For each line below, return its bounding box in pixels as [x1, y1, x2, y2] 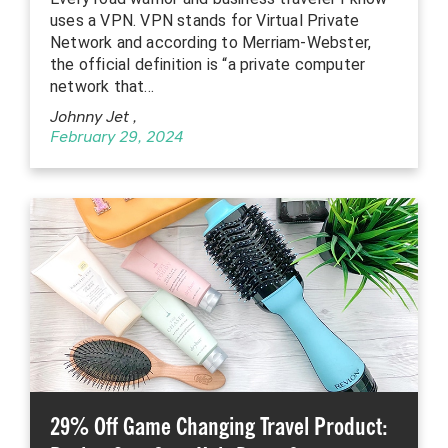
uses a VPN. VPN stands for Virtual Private [50, 10, 360, 30]
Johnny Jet [50, 109, 133, 126]
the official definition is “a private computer [50, 54, 366, 74]
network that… [50, 76, 155, 96]
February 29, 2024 [50, 129, 183, 146]
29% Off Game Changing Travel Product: [50, 411, 388, 441]
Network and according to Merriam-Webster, [50, 32, 372, 52]
